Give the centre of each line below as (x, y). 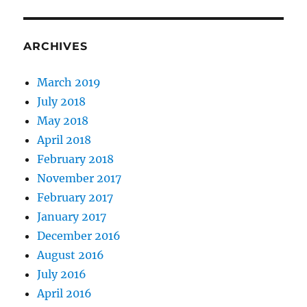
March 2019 (69, 83)
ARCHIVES (56, 47)
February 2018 (76, 159)
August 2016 (71, 255)
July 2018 (62, 102)
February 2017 (75, 198)
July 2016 (62, 274)
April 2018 (64, 140)
